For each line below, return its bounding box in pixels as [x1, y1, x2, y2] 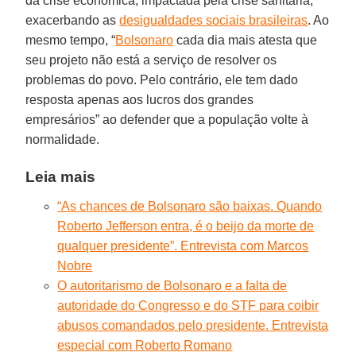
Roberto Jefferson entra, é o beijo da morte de [57, 219, 315, 233]
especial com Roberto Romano [57, 338, 233, 352]
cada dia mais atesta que [173, 33, 318, 47]
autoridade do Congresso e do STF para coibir [57, 298, 319, 312]
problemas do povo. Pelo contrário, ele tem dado [25, 72, 299, 87]
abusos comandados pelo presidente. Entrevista [57, 318, 329, 332]
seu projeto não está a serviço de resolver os [25, 52, 277, 67]
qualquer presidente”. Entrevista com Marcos [57, 238, 309, 253]
